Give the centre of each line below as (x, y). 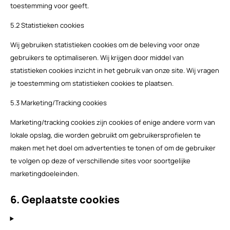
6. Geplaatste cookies (65, 200)
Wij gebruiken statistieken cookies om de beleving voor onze (105, 45)
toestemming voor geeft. (49, 6)
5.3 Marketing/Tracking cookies (58, 103)
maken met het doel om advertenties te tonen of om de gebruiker (113, 148)
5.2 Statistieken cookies (47, 25)
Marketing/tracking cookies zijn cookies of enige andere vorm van (112, 122)
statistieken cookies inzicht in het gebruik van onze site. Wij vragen (114, 71)
